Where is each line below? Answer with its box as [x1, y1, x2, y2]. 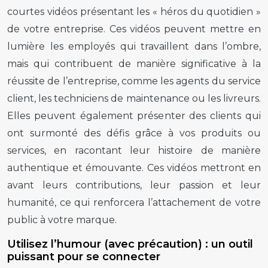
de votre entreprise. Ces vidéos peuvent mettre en [7, 23, 261, 35]
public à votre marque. [7, 214, 117, 226]
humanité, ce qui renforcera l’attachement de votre [7, 196, 261, 208]
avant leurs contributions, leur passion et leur [7, 179, 261, 191]
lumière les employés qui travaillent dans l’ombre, [7, 40, 261, 52]
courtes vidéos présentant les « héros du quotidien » [7, 5, 261, 17]
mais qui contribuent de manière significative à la [7, 57, 261, 69]
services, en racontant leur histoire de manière [7, 144, 261, 156]
